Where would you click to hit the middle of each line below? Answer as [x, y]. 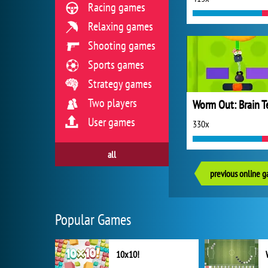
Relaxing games [121, 26]
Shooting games [122, 45]
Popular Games [93, 220]
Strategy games [120, 84]
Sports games [116, 65]
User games [112, 122]
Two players [112, 103]
